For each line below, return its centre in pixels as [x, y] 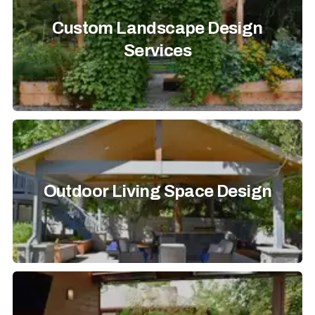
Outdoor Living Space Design [157, 191]
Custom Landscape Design [157, 28]
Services [157, 51]
